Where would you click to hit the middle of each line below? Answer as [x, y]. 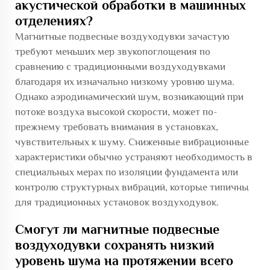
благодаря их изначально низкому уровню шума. [125, 81]
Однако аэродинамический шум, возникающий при [129, 96]
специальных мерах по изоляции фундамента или [127, 172]
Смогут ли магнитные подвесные [117, 229]
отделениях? [54, 20]
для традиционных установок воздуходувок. [117, 202]
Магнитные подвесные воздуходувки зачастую [122, 36]
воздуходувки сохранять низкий [115, 245]
